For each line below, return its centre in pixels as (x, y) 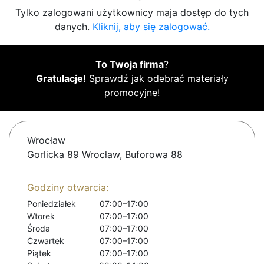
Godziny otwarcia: (68, 188)
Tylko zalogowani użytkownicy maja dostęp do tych (132, 13)
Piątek (39, 253)
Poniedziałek (52, 204)
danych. (73, 27)
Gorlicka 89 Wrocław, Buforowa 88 (105, 155)
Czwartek (46, 241)
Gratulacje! (61, 79)
